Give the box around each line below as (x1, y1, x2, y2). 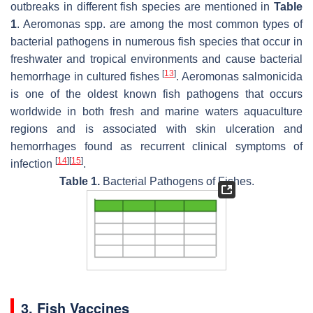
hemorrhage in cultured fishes (10, 70, 163, 82)
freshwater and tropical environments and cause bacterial (10, 52, 303, 65)
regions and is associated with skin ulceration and (10, 122, 303, 135)
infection (10, 157, 55, 170)
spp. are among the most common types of (80, 17, 303, 30)
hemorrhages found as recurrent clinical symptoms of (10, 140, 303, 152)
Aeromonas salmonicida (182, 70, 303, 82)
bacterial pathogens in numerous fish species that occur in (10, 35, 303, 48)
